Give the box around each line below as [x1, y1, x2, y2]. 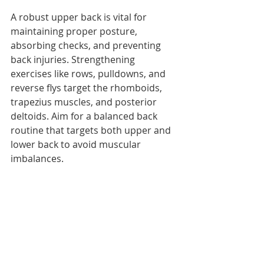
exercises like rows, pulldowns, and [11, 67, 168, 80]
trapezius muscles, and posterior [11, 95, 159, 108]
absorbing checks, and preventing [11, 38, 163, 52]
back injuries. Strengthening [11, 52, 137, 66]
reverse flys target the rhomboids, [11, 81, 164, 94]
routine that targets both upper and [11, 123, 173, 137]
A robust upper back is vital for [11, 10, 149, 24]
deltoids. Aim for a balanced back [11, 109, 160, 123]
